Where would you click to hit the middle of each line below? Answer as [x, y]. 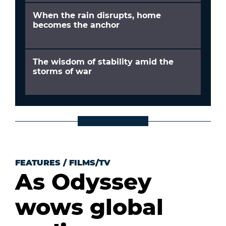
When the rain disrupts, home [97, 15]
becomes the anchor [76, 25]
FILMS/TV [90, 162]
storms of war [62, 71]
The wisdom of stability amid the [103, 62]
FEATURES [38, 162]
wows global [89, 207]
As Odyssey [83, 181]
